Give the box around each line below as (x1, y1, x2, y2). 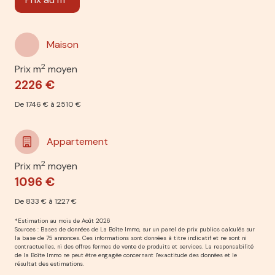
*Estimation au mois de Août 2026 (15, 216, 110, 225)
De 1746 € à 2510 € (15, 99, 81, 109)
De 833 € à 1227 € (15, 196, 77, 206)
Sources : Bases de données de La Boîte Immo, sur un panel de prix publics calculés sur (15, 225, 255, 233)
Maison (47, 37, 79, 51)
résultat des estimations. (15, 259, 84, 268)
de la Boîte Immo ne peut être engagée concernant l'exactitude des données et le (15, 250, 237, 259)
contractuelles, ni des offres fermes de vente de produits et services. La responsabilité (15, 242, 254, 250)
